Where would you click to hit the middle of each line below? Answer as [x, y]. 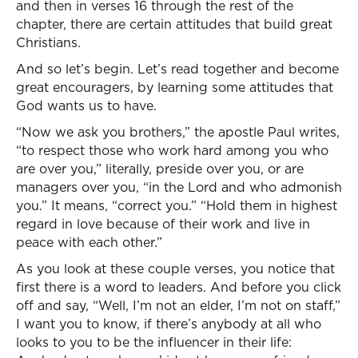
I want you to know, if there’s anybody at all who [169, 324]
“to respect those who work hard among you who [172, 150]
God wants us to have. [86, 105]
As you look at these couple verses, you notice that [175, 268]
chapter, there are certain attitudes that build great [174, 24]
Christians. [48, 42]
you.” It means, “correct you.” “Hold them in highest [177, 205]
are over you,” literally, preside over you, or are [160, 169]
